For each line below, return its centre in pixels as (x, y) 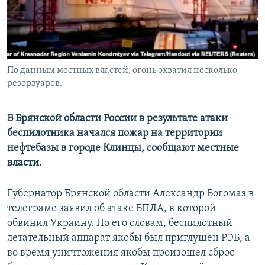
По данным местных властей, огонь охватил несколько (122, 71)
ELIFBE (33, 54)
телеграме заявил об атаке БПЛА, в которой (112, 209)
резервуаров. (35, 84)
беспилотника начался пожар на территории (115, 134)
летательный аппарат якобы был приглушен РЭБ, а (129, 238)
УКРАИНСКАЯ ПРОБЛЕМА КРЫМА (77, 75)
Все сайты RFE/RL (61, 91)
